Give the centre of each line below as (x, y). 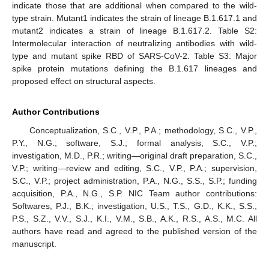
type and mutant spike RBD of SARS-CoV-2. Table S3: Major (134, 56)
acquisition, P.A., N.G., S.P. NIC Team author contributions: (134, 193)
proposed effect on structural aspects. (84, 81)
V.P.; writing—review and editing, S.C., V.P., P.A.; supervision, (134, 168)
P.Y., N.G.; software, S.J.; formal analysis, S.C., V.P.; (134, 143)
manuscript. (34, 243)
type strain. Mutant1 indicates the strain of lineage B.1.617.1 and (134, 18)
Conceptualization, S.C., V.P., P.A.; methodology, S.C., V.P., (143, 130)
